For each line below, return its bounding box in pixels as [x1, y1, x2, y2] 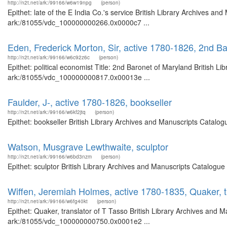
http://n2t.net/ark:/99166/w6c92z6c [8, 54, 90, 61]
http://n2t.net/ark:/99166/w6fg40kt [8, 198, 88, 205]
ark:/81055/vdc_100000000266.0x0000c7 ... [8, 17, 149, 27]
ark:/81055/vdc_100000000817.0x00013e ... [8, 72, 150, 82]
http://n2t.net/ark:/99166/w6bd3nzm [8, 153, 92, 160]
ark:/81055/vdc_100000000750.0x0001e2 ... [8, 216, 150, 226]
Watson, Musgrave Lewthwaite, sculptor [8, 140, 168, 153]
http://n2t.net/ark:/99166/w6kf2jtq [8, 108, 86, 116]
